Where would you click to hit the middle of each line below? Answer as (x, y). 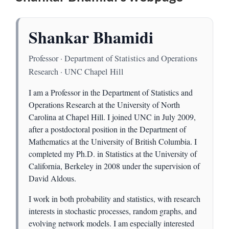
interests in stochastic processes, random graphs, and (113, 211)
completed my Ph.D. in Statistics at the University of (113, 154)
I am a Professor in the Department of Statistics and (111, 93)
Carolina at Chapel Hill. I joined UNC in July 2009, (112, 117)
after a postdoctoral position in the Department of (108, 129)
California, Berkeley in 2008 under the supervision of (114, 166)
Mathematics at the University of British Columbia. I (113, 142)
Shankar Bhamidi (91, 37)
